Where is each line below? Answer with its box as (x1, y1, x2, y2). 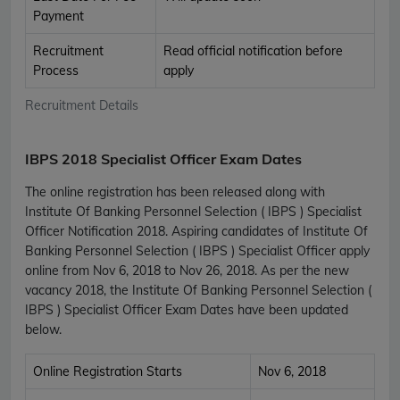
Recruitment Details (25, 96, 138, 113)
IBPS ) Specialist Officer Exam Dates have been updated (25, 301, 348, 318)
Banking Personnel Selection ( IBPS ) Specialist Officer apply (25, 242, 370, 259)
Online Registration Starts (33, 362, 182, 379)
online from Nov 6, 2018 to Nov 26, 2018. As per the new (25, 262, 349, 279)
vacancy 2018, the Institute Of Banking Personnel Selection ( (25, 281, 371, 298)
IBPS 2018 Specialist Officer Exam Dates (25, 149, 302, 168)
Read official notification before (163, 42, 343, 59)
